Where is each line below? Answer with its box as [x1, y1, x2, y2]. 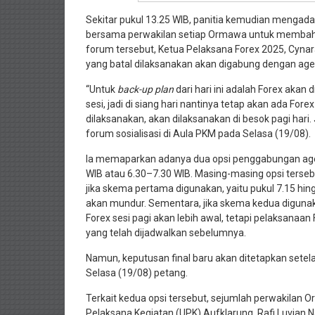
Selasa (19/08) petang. [86, 266, 188, 278]
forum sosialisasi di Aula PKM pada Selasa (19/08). [86, 127, 311, 139]
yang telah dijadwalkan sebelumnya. [86, 226, 246, 238]
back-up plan [117, 83, 176, 95]
